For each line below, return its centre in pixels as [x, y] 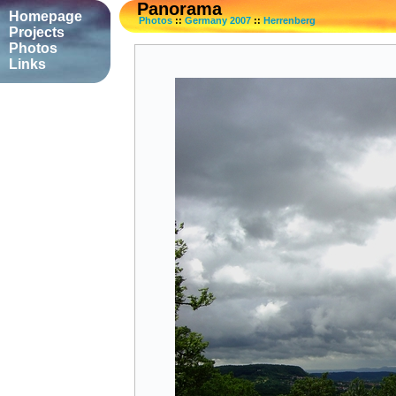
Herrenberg [289, 20]
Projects [37, 32]
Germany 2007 [218, 20]
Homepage [46, 16]
